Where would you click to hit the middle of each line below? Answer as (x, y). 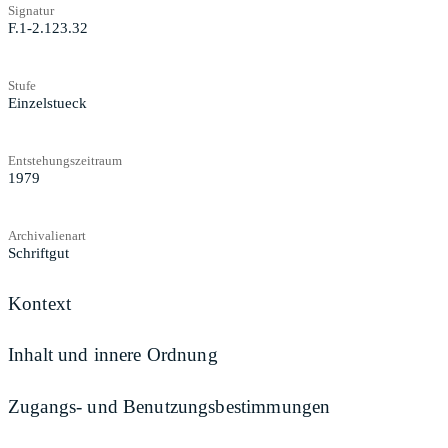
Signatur (31, 10)
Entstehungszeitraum (65, 160)
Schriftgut (38, 252)
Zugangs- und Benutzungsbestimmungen (169, 406)
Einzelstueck (47, 102)
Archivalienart (47, 235)
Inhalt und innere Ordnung (113, 355)
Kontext (40, 303)
